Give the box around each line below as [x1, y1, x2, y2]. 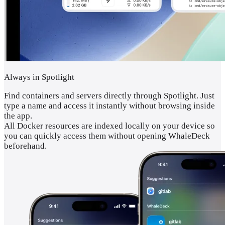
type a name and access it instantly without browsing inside [4, 100, 215, 110]
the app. [4, 110, 32, 121]
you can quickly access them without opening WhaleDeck [4, 131, 210, 141]
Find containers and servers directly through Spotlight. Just [4, 90, 214, 100]
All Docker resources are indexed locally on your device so [4, 121, 215, 131]
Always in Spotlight [4, 72, 74, 82]
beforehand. [4, 141, 47, 151]
